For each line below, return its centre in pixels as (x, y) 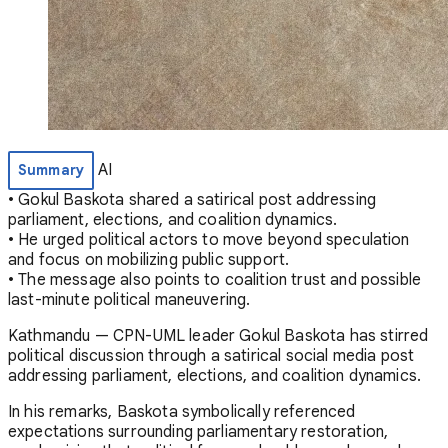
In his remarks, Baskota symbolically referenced (182, 411)
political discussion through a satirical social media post (211, 355)
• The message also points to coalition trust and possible (215, 279)
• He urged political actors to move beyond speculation (209, 239)
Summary (51, 169)
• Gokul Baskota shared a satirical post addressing (192, 199)
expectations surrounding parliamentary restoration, (198, 431)
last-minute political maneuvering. (129, 299)
